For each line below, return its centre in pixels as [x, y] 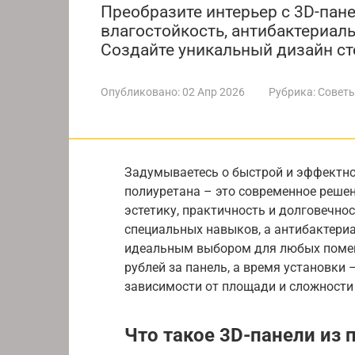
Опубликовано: [140, 92]
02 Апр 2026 [214, 92]
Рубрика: [292, 92]
